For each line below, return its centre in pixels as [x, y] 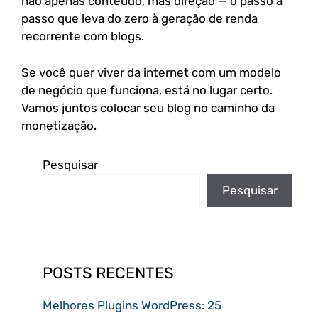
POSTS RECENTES [108, 273]
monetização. [59, 125]
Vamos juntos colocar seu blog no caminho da [148, 108]
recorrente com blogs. [83, 36]
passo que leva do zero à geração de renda [139, 18]
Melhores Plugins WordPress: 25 [132, 305]
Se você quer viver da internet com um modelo [151, 72]
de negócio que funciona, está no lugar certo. [147, 90]
